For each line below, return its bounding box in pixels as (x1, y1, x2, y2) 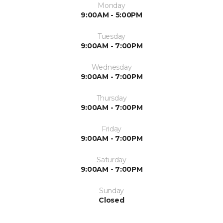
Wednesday (91, 63, 132, 72)
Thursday (96, 94, 127, 103)
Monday (98, 1, 125, 10)
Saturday (97, 155, 126, 165)
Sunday (99, 186, 124, 196)
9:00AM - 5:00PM (81, 10, 142, 20)
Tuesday (97, 32, 126, 41)
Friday (101, 124, 122, 134)
